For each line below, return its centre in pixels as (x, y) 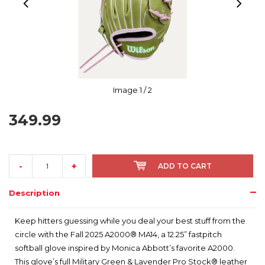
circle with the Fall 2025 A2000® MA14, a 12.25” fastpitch (118, 235)
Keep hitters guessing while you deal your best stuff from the (130, 221)
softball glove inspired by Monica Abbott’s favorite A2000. (125, 248)
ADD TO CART (185, 166)
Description (34, 193)
